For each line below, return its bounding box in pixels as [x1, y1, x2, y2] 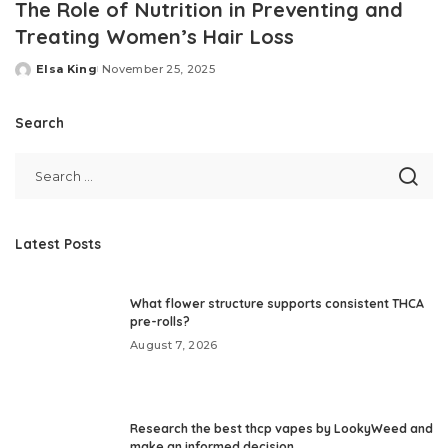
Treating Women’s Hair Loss [15, 24, 294, 50]
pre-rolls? [130, 313, 190, 329]
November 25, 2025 [102, 62, 215, 77]
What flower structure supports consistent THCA [130, 295, 424, 311]
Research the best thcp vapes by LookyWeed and [130, 420, 433, 436]
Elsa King [36, 62, 98, 77]
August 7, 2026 [130, 337, 218, 352]
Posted [14, 69, 62, 84]
